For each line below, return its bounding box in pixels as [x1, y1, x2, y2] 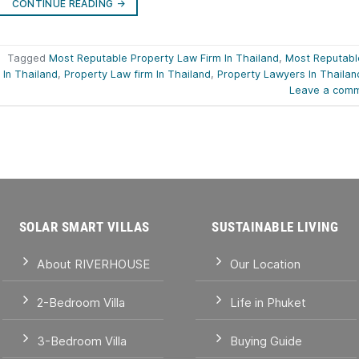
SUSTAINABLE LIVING [212, 219, 339, 236]
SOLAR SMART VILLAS [18, 219, 150, 236]
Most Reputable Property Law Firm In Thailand [49, 52, 279, 65]
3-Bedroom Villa [36, 333, 127, 349]
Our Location [229, 256, 301, 272]
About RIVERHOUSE [36, 256, 150, 272]
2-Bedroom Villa [36, 295, 125, 311]
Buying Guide [229, 333, 302, 349]
